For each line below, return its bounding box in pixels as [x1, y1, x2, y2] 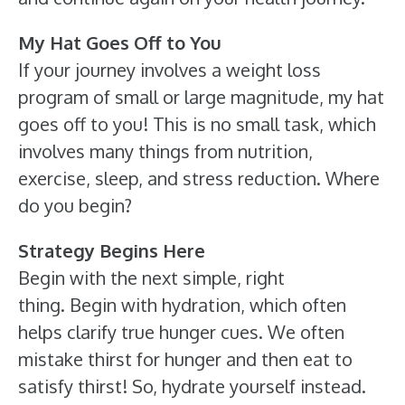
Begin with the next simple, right [18, 266, 285, 289]
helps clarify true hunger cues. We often [18, 320, 344, 344]
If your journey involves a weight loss [18, 58, 321, 81]
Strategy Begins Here [18, 239, 205, 262]
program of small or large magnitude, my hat [18, 85, 384, 108]
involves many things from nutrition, [18, 139, 313, 163]
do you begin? [18, 193, 132, 217]
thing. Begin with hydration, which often [18, 293, 346, 316]
